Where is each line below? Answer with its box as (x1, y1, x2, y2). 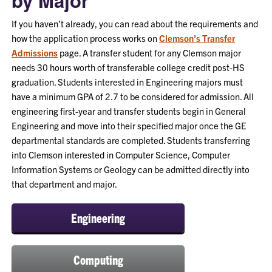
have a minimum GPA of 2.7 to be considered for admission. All (12, 90, 254, 103)
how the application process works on (12, 32, 160, 44)
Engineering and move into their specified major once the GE (12, 120, 247, 132)
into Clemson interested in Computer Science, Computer (12, 149, 231, 161)
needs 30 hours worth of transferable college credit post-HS (12, 61, 245, 73)
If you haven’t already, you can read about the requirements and (12, 18, 259, 30)
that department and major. (12, 178, 118, 190)
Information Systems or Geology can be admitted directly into (12, 163, 250, 175)
